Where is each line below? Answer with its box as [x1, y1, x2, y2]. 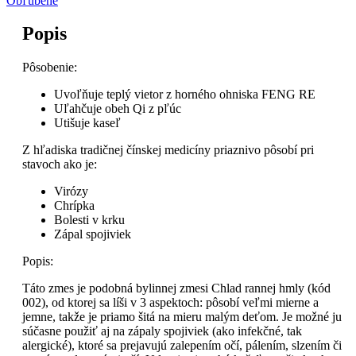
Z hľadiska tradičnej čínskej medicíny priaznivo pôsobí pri [22, 143, 314, 157]
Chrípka [54, 199, 95, 213]
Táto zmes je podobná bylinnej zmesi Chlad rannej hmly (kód [22, 281, 331, 296]
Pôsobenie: [22, 60, 77, 75]
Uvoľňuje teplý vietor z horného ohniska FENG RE [54, 87, 315, 102]
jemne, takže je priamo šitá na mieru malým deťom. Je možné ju [22, 310, 342, 324]
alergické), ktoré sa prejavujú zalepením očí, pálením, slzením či [22, 339, 342, 353]
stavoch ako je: [22, 157, 97, 172]
